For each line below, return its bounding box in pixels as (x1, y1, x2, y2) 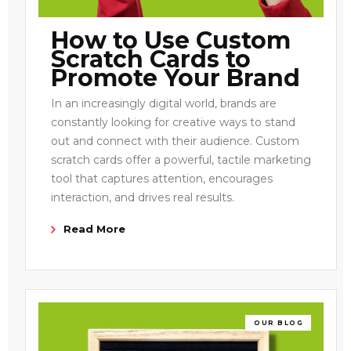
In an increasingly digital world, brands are (51, 96, 277, 110)
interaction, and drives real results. (51, 190, 234, 204)
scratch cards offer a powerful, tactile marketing (51, 152, 311, 167)
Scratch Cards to (51, 44, 251, 74)
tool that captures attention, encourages (51, 171, 273, 186)
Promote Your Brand (51, 63, 300, 92)
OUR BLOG (254, 318, 303, 327)
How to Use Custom (51, 25, 291, 55)
